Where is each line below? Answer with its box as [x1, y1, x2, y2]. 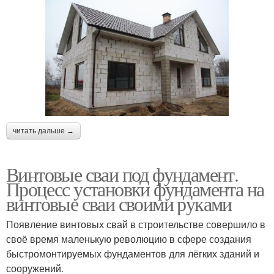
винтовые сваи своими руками [6, 190, 232, 217]
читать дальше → [13, 127, 74, 136]
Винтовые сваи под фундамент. [6, 161, 239, 188]
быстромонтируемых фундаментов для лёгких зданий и [6, 246, 259, 261]
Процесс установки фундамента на [6, 176, 264, 202]
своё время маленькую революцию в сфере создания [6, 232, 251, 246]
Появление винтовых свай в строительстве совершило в [6, 217, 265, 232]
